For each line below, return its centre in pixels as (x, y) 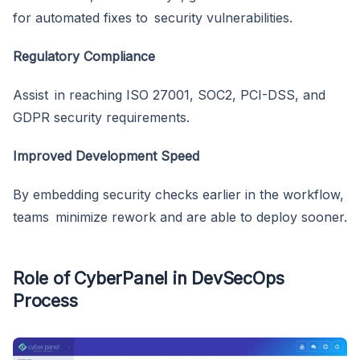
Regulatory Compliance (84, 57)
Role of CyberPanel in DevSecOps (149, 278)
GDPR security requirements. (101, 118)
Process (45, 301)
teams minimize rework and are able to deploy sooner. (180, 217)
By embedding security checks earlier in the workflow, (178, 195)
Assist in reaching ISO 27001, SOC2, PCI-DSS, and (169, 95)
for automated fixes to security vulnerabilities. (153, 18)
